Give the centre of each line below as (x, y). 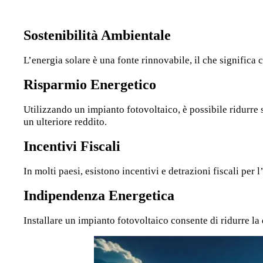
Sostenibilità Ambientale (97, 35)
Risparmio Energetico (90, 85)
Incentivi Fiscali (72, 146)
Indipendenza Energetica (99, 195)
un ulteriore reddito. (65, 122)
